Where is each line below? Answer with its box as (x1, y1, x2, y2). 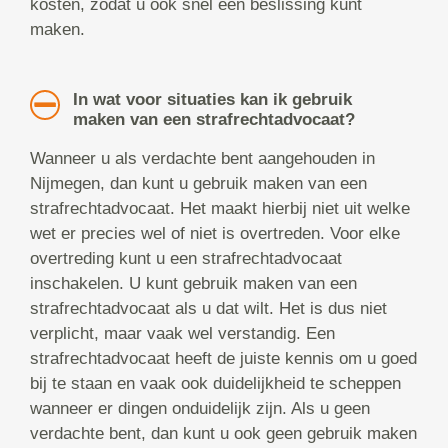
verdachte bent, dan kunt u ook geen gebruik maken (30, 424, 417, 444)
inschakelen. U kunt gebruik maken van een (30, 274, 357, 294)
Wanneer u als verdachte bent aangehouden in (30, 149, 375, 169)
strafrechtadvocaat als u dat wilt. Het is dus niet (30, 299, 387, 319)
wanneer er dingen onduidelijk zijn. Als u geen (30, 399, 370, 419)
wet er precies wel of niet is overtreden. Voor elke (30, 224, 400, 244)
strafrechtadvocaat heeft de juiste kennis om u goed (30, 349, 417, 369)
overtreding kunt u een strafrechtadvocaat (30, 249, 342, 269)
